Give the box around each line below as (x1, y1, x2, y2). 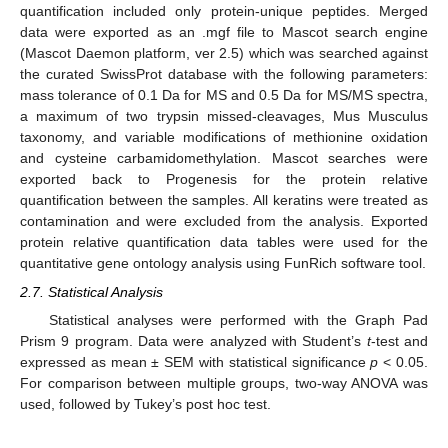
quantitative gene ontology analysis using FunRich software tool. (20, 255, 426, 272)
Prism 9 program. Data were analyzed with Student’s (20, 332, 367, 349)
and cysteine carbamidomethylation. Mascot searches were (20, 150, 428, 167)
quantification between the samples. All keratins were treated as (20, 192, 428, 209)
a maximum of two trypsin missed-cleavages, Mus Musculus (20, 108, 428, 125)
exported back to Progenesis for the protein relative (20, 171, 428, 188)
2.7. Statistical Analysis (20, 283, 163, 300)
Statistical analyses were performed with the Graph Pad (48, 311, 428, 328)
